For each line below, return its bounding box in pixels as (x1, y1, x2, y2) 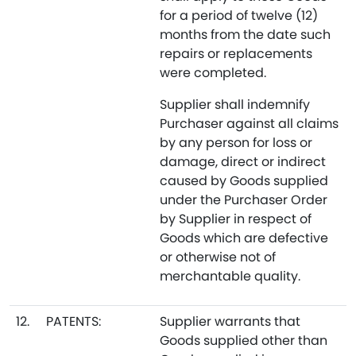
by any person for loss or (160, 133, 312, 152)
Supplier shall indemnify (160, 95, 310, 114)
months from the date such (160, 25, 331, 44)
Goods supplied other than (160, 331, 327, 350)
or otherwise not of (160, 248, 276, 266)
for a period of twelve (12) (160, 6, 318, 25)
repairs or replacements (160, 44, 312, 63)
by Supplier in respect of (160, 210, 311, 228)
